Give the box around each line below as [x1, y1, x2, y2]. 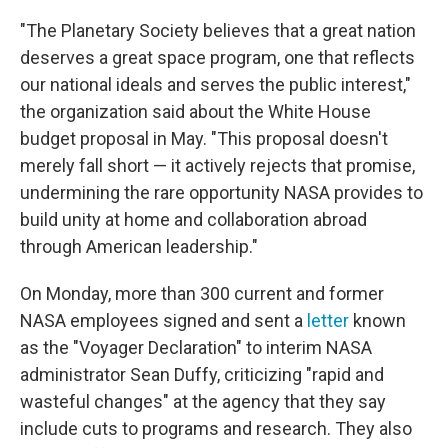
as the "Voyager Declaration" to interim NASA [20, 337, 372, 358]
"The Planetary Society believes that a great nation [20, 20, 416, 41]
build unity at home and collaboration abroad [20, 209, 367, 230]
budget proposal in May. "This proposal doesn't [20, 128, 388, 149]
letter [307, 310, 349, 331]
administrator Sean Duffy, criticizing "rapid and [20, 364, 384, 385]
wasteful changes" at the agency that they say [20, 391, 386, 412]
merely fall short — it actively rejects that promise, [20, 155, 415, 176]
